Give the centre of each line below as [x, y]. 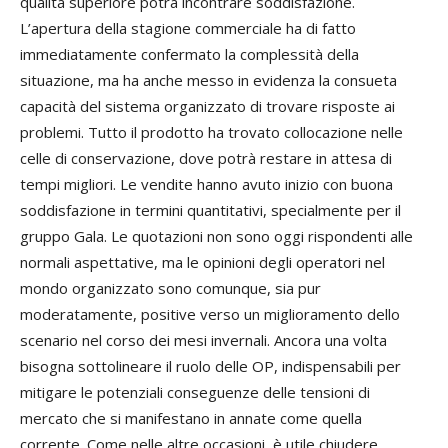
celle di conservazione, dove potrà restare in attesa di [206, 158]
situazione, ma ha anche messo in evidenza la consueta [208, 80]
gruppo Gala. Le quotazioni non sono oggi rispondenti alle [216, 236]
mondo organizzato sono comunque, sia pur [170, 288]
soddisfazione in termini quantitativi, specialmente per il [210, 210]
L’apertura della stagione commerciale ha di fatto [188, 28]
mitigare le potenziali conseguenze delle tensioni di [195, 392]
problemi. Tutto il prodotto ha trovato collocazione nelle [211, 132]
